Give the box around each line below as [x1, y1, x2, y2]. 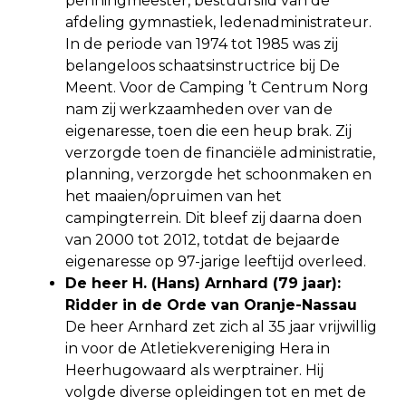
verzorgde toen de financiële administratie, [65, 143, 375, 161]
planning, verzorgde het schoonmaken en [65, 165, 372, 183]
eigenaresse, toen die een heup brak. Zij [65, 121, 352, 140]
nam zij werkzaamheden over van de [65, 100, 333, 118]
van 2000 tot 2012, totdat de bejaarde [65, 230, 340, 248]
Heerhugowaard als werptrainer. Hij [65, 361, 324, 379]
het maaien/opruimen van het [65, 187, 282, 205]
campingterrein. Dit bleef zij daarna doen [65, 208, 362, 227]
